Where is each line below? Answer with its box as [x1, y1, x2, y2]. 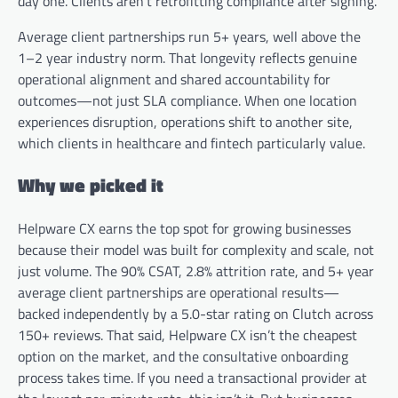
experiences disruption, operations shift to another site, [18, 110, 353, 132]
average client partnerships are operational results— [18, 282, 339, 304]
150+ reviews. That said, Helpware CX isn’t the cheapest [18, 324, 357, 346]
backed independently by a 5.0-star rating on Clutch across [18, 303, 373, 325]
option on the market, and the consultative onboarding [18, 346, 348, 368]
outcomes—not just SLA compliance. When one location [18, 89, 357, 111]
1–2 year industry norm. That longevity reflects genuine [18, 46, 357, 68]
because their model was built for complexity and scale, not [18, 239, 374, 261]
